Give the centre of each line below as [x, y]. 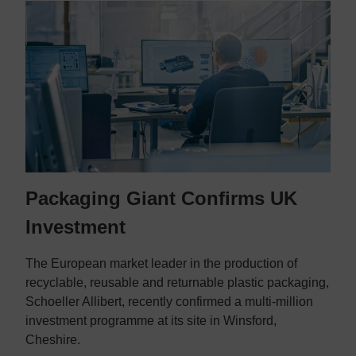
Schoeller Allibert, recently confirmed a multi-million [169, 301]
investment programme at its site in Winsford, [151, 320]
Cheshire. [53, 339]
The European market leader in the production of [161, 263]
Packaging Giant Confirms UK [161, 198]
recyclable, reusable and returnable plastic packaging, [177, 282]
